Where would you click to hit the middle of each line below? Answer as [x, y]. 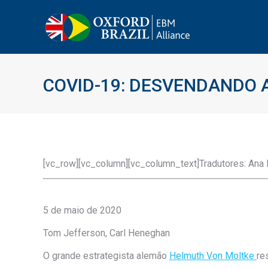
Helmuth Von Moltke [213, 256]
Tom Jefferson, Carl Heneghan [106, 233]
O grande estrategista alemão [106, 256]
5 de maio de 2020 [82, 210]
